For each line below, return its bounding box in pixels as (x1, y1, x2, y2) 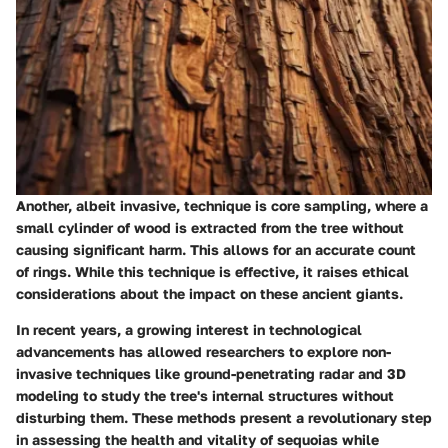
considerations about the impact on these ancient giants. (16, 284, 403, 302)
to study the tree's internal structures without (79, 386, 394, 404)
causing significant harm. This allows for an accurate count (16, 240, 416, 258)
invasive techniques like (16, 364, 184, 382)
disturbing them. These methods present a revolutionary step (16, 408, 432, 426)
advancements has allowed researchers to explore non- (16, 342, 391, 360)
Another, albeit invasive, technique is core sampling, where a (16, 196, 428, 214)
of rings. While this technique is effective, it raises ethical (16, 262, 409, 280)
